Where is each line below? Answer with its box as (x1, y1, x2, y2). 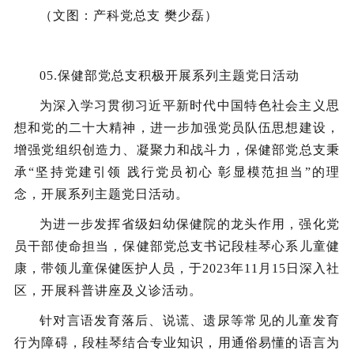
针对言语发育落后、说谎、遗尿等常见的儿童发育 (40, 314, 340, 327)
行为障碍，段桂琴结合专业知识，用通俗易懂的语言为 (14, 336, 340, 349)
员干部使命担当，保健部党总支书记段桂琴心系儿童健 (14, 239, 340, 253)
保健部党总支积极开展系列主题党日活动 (58, 69, 299, 82)
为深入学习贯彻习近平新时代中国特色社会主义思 (40, 99, 340, 112)
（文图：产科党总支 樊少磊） (40, 9, 218, 22)
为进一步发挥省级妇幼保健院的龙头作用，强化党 (40, 217, 340, 231)
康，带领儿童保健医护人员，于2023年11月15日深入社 (14, 262, 340, 275)
